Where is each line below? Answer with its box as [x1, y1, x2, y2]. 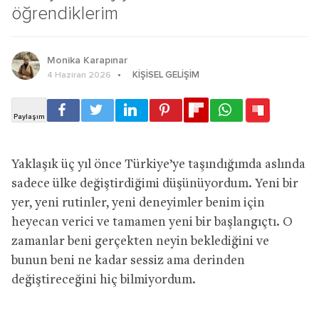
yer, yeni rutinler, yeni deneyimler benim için [11, 196, 265, 210]
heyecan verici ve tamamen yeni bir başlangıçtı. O [11, 215, 293, 229]
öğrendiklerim [11, 4, 118, 23]
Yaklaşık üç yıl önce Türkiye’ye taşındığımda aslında [11, 157, 305, 172]
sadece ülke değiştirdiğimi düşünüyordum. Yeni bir [11, 177, 298, 191]
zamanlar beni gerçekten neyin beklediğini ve [11, 234, 269, 249]
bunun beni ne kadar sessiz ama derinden [11, 253, 245, 268]
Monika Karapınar [47, 55, 127, 66]
